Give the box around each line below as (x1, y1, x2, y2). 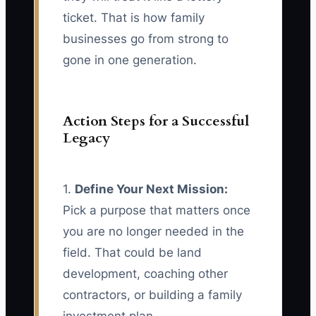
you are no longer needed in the (63, 224, 244, 239)
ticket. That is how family (63, 11, 205, 25)
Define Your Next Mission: (75, 182, 228, 197)
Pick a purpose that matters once (63, 203, 250, 218)
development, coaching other (63, 267, 228, 281)
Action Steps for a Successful (63, 111, 249, 131)
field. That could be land (63, 245, 202, 260)
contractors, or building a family (63, 288, 242, 303)
